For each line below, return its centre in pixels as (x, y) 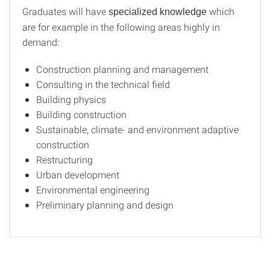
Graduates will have (65, 11)
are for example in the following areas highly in (121, 27)
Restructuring (64, 159)
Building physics (71, 99)
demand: (41, 42)
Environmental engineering (93, 190)
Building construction (81, 114)
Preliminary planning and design (105, 205)
